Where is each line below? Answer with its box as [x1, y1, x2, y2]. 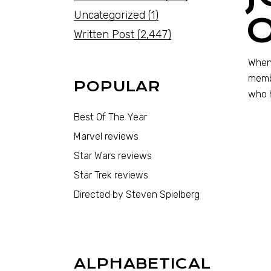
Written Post [74, 28, 134, 41]
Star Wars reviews [74, 150, 152, 162]
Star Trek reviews [74, 169, 148, 181]
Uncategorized [74, 8, 145, 22]
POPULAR [74, 78, 162, 95]
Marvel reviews [74, 131, 139, 142]
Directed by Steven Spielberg [74, 189, 200, 200]
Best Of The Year [74, 111, 147, 123]
